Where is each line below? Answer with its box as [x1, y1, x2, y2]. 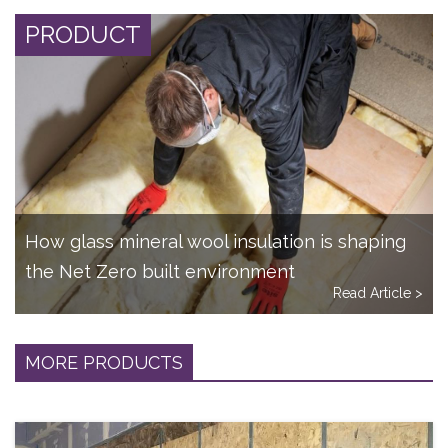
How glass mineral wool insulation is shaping [25, 231, 406, 253]
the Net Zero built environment [25, 261, 295, 283]
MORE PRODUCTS [25, 352, 183, 374]
